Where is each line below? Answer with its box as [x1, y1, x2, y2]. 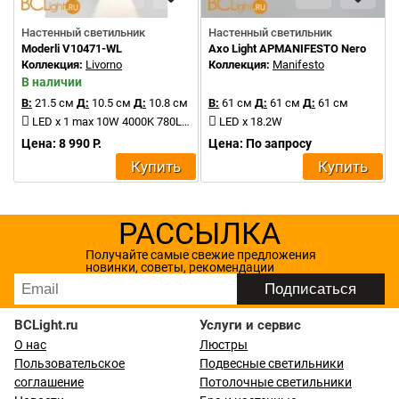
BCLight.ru [14, 317, 77, 333]
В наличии [21, 75, 82, 89]
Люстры [199, 338, 248, 352]
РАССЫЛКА [118, 216, 281, 251]
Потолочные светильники [199, 375, 352, 389]
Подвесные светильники [199, 356, 344, 370]
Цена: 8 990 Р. [21, 136, 102, 151]
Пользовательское [14, 356, 125, 370]
